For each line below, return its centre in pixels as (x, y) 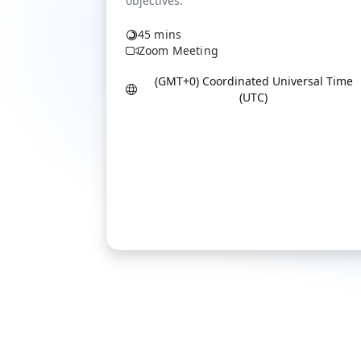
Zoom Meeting (178, 50)
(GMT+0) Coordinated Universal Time (253, 81)
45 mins (160, 34)
